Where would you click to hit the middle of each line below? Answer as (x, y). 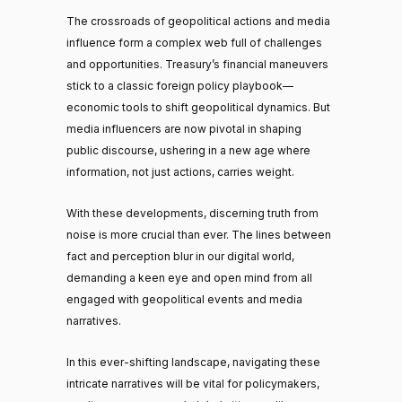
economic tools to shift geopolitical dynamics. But (198, 107)
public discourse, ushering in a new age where (188, 150)
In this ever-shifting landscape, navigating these (193, 362)
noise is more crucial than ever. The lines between (199, 234)
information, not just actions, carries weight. (180, 171)
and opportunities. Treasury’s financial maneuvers (197, 64)
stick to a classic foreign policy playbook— (180, 85)
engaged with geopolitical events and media (184, 299)
